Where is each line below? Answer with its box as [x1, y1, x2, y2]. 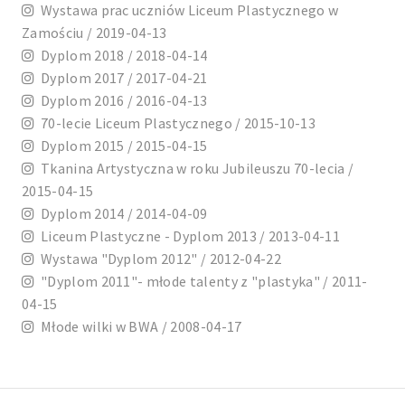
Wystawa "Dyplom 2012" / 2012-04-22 [34, 250, 281, 268]
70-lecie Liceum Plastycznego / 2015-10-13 [34, 114, 316, 133]
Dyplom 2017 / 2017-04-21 [34, 69, 208, 88]
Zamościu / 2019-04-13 [22, 24, 167, 42]
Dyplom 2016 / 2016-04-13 [34, 91, 208, 110]
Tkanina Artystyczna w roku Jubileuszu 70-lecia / [34, 159, 354, 178]
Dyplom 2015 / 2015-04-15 [34, 137, 208, 155]
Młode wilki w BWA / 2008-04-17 [34, 317, 242, 336]
